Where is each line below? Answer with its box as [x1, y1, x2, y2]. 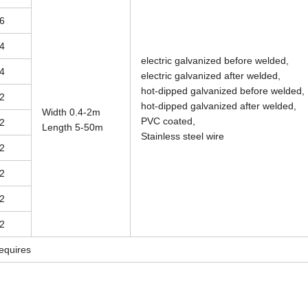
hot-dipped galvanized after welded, [141, 100, 296, 111]
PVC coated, [141, 115, 195, 126]
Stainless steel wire [141, 130, 224, 142]
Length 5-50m [42, 121, 103, 133]
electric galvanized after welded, [141, 69, 280, 81]
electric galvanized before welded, [141, 54, 289, 66]
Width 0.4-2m [42, 106, 100, 118]
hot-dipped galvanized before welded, [141, 85, 305, 96]
